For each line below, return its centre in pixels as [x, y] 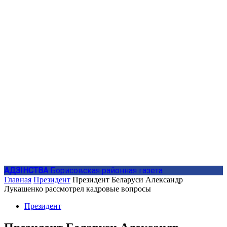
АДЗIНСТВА [26, 171]
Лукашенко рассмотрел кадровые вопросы [78, 189]
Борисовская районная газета [106, 171]
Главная [18, 180]
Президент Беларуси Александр [128, 180]
